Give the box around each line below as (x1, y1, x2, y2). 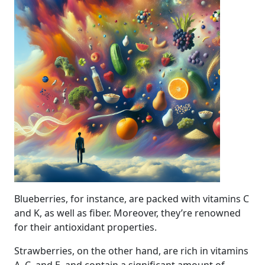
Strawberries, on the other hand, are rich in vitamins (14, 244, 248, 257)
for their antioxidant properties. (14, 221, 157, 234)
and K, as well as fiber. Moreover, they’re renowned (14, 206, 241, 219)
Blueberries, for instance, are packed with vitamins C (14, 192, 249, 205)
